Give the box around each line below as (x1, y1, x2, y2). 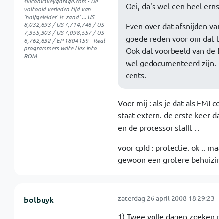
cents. (125, 70, 146, 80)
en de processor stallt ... (117, 122, 200, 132)
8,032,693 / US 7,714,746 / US (23, 21, 104, 28)
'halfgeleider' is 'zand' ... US (23, 13, 94, 21)
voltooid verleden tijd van (23, 5, 91, 13)
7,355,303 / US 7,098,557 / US (23, 28, 104, 36)
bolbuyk (23, 194, 54, 205)
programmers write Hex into (23, 44, 97, 52)
